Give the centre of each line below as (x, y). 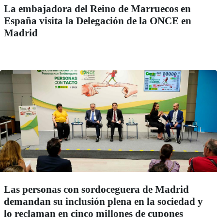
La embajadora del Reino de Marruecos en (97, 9)
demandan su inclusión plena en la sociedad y (103, 202)
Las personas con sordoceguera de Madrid (96, 190)
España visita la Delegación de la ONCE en (98, 21)
